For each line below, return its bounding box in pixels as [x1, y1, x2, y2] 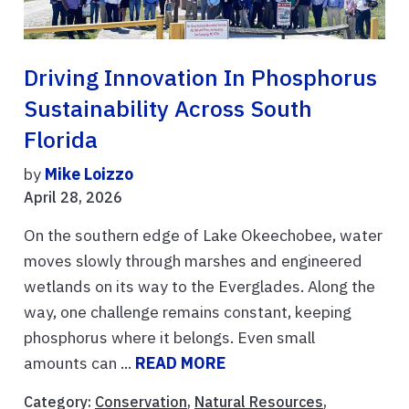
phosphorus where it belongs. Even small [24, 327, 315, 349]
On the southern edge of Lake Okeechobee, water [24, 225, 383, 246]
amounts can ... [24, 352, 135, 374]
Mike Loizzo [45, 163, 133, 185]
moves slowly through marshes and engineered [24, 250, 362, 272]
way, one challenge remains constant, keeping [24, 301, 351, 323]
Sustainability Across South [24, 94, 312, 124]
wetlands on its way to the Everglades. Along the [24, 276, 375, 298]
